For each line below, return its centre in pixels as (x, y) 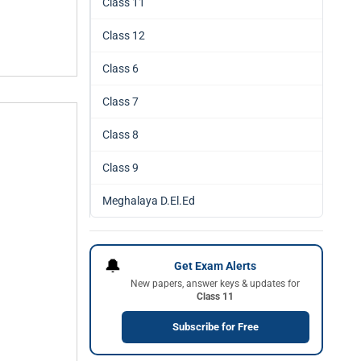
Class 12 (124, 35)
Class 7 (120, 102)
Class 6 (120, 68)
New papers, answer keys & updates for (215, 283)
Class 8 (120, 135)
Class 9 (120, 168)
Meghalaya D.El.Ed (149, 201)
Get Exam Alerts (215, 266)
